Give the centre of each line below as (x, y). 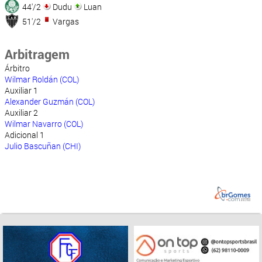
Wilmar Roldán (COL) (42, 80)
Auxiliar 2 (21, 113)
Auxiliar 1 (21, 91)
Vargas (65, 22)
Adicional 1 (25, 135)
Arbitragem (37, 54)
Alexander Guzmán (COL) (50, 102)
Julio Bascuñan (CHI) (43, 146)
